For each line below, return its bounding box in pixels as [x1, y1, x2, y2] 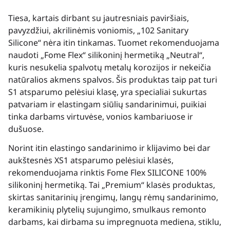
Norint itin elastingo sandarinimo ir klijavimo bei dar [8, 142, 210, 154]
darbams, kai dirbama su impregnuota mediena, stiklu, [8, 216, 221, 227]
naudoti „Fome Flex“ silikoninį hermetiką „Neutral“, [8, 49, 204, 61]
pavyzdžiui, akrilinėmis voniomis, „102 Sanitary [8, 25, 188, 36]
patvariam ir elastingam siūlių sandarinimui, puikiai [8, 99, 206, 110]
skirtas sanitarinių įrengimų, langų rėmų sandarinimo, [8, 191, 218, 203]
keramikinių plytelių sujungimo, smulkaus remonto [8, 203, 206, 215]
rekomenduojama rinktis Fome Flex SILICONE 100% [8, 166, 206, 178]
